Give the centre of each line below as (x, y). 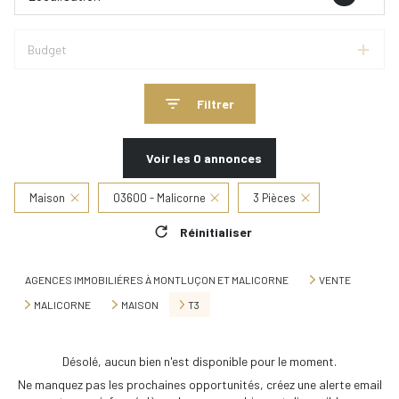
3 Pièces (275, 198)
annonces (232, 158)
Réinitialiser (216, 232)
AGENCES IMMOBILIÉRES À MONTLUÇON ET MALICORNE (157, 280)
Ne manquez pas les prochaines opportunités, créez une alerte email (199, 384)
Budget (47, 49)
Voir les (170, 158)
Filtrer (215, 104)
